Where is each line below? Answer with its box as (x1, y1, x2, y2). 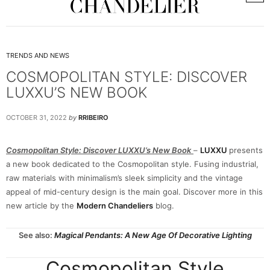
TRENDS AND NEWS (6, 51, 69, 60)
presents (229, 145, 263, 155)
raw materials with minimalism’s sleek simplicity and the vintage (6, 173, 243, 183)
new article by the (6, 201, 77, 210)
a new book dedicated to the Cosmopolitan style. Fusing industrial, (6, 159, 259, 169)
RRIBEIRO (78, 113, 108, 122)
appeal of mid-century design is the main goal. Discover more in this (6, 187, 263, 196)
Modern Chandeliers (77, 201, 153, 210)
